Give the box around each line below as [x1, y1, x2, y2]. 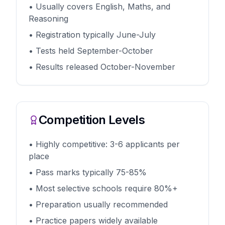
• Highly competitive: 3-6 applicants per [29, 139, 180, 149]
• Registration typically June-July [29, 30, 156, 40]
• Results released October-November [29, 62, 175, 72]
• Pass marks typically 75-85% [29, 167, 147, 177]
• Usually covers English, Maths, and [29, 2, 170, 12]
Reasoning [29, 14, 68, 24]
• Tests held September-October [29, 46, 153, 56]
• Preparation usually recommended [29, 199, 168, 209]
